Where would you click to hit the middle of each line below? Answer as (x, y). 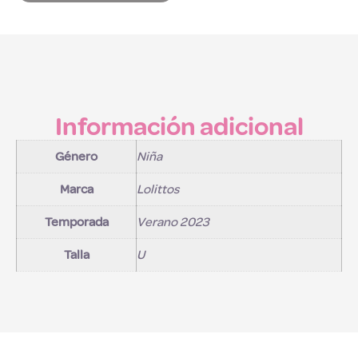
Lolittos (158, 189)
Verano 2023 (173, 222)
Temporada (76, 222)
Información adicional (179, 127)
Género (76, 156)
